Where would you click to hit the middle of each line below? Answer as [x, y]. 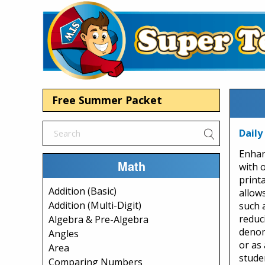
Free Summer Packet [107, 100]
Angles [64, 234]
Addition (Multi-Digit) [95, 205]
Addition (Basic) [83, 191]
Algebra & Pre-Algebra [98, 219]
